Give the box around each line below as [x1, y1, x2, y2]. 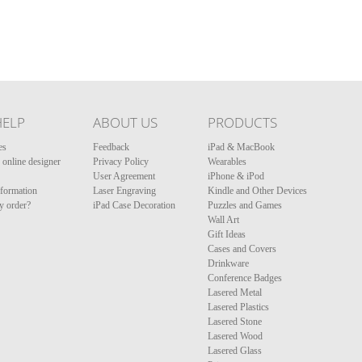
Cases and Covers [208, 243, 276, 255]
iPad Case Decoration [93, 200, 175, 211]
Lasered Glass [208, 345, 262, 356]
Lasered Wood [208, 330, 263, 342]
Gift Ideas [208, 229, 246, 240]
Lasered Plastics [208, 301, 269, 313]
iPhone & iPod [208, 170, 264, 182]
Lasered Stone [208, 316, 262, 327]
